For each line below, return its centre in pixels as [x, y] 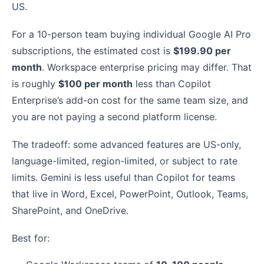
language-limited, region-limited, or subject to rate [125, 161]
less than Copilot [172, 84]
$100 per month [95, 84]
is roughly [35, 84]
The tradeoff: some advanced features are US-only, [126, 145]
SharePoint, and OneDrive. [70, 211]
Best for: [31, 238]
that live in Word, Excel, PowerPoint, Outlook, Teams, [130, 194]
